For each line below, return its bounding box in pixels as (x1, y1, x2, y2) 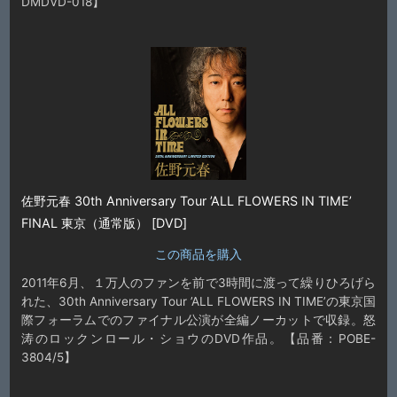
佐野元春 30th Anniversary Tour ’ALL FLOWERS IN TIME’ (20, 192, 352, 208)
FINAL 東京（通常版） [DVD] (20, 214, 187, 230)
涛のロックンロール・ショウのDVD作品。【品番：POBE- (20, 331, 377, 346)
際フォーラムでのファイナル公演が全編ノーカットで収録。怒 (20, 312, 377, 327)
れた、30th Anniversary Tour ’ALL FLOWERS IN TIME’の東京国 (20, 293, 377, 308)
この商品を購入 (155, 245, 242, 261)
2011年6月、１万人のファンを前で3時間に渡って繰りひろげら (20, 275, 377, 290)
